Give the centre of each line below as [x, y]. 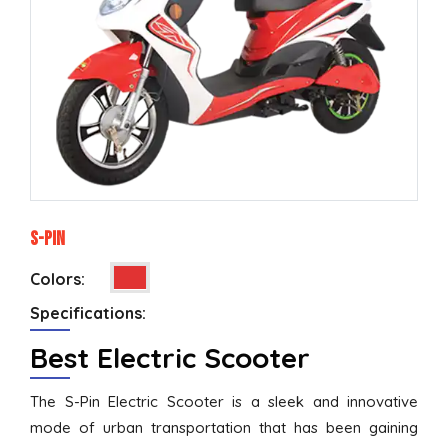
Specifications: [88, 313]
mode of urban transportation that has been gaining [224, 427]
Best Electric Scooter [170, 357]
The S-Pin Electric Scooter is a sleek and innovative [224, 401]
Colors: [57, 278]
